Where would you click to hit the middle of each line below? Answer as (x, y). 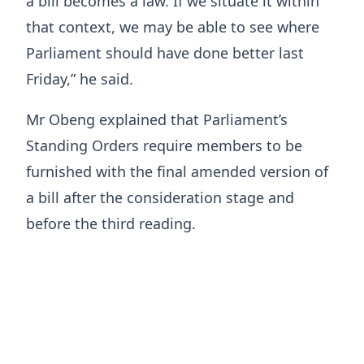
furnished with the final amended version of (177, 172)
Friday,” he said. (80, 79)
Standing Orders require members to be (164, 146)
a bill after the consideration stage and (160, 198)
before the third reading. (111, 224)
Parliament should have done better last (165, 53)
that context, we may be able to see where (173, 27)
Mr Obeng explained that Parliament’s (157, 120)
